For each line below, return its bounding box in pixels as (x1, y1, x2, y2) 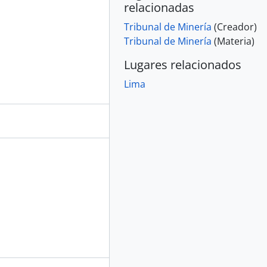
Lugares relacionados (124, 57, 241, 73)
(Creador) (214, 20, 257, 33)
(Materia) (212, 35, 254, 48)
